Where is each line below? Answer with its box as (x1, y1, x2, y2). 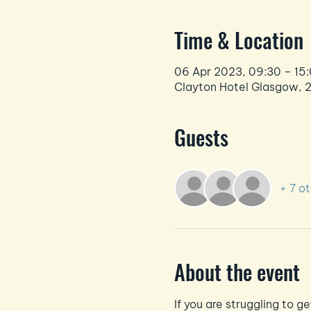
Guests (174, 121, 228, 153)
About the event (174, 255, 300, 287)
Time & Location (174, 24, 303, 56)
